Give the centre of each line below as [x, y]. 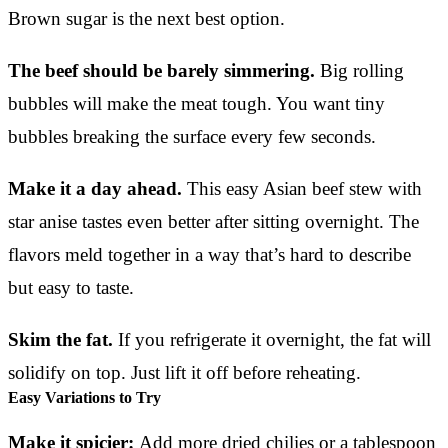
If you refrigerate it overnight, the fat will [272, 339]
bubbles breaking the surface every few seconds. [192, 136]
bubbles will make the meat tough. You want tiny [196, 103]
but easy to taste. [71, 287]
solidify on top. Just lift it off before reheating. [184, 372]
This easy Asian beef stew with [302, 188]
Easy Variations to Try [84, 397]
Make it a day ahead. [95, 188]
